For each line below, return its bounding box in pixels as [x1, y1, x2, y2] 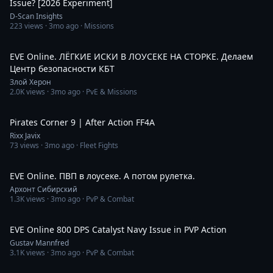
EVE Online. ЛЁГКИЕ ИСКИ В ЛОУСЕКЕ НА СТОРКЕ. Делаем [10, 51, 253, 62]
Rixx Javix [10, 130, 40, 141]
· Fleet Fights [74, 140, 118, 151]
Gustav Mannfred [10, 238, 69, 248]
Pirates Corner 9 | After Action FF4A [10, 116, 155, 128]
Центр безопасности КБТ [10, 63, 115, 74]
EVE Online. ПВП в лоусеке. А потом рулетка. [10, 170, 195, 182]
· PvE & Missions [80, 87, 137, 97]
